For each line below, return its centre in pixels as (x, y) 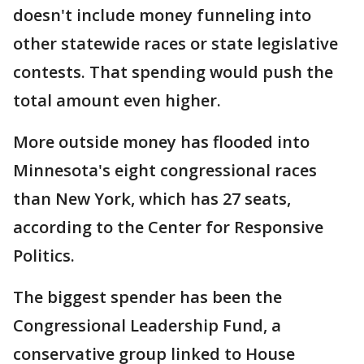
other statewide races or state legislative (175, 43)
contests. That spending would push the (173, 72)
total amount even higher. (117, 100)
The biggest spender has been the (147, 297)
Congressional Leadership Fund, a (147, 325)
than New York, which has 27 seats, (152, 199)
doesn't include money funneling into (162, 15)
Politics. (46, 256)
